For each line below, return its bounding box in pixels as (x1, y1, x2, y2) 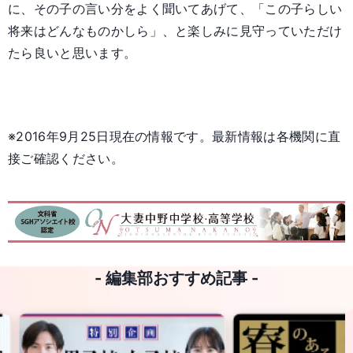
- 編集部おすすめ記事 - (95, 269, 258, 288)
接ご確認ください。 (8, 150, 124, 167)
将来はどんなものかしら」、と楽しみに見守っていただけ (8, 23, 343, 39)
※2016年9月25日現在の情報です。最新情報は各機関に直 (8, 128, 341, 145)
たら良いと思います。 (8, 45, 137, 61)
